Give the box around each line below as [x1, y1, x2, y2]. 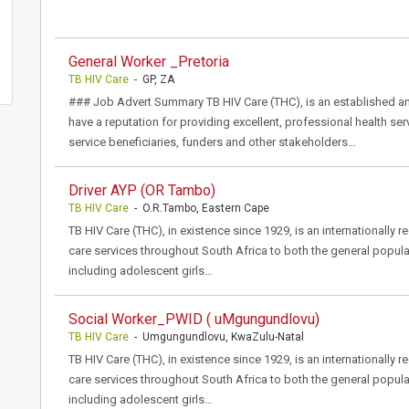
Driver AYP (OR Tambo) [68, 182, 215, 199]
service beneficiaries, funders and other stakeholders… [68, 135, 356, 149]
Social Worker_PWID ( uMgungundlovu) [68, 310, 320, 328]
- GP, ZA [129, 73, 174, 86]
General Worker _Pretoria [68, 53, 229, 70]
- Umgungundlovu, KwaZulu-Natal [129, 330, 304, 343]
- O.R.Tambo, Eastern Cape [129, 202, 269, 215]
